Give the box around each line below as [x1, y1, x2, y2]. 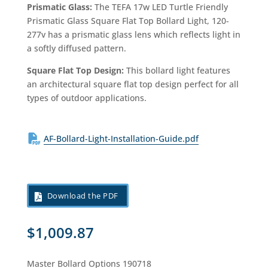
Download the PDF [47, 190, 118, 202]
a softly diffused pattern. [26, 42, 126, 54]
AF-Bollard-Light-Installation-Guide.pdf [43, 133, 199, 145]
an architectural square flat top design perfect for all [26, 78, 239, 90]
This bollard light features [126, 65, 230, 77]
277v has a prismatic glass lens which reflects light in [26, 29, 240, 41]
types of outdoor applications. [26, 92, 147, 104]
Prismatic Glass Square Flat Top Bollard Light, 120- [26, 15, 229, 27]
